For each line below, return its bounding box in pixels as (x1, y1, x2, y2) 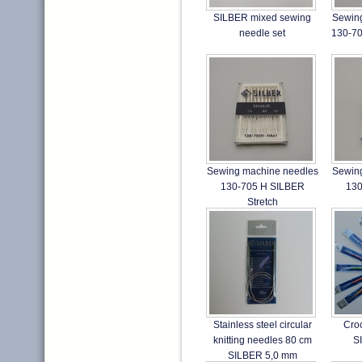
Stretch (246, 196, 278, 208)
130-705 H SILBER (220, 181, 305, 192)
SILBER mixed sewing (213, 12, 311, 23)
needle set (239, 27, 285, 39)
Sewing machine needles (206, 166, 318, 177)
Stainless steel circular (213, 319, 312, 330)
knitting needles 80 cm (213, 335, 312, 346)
